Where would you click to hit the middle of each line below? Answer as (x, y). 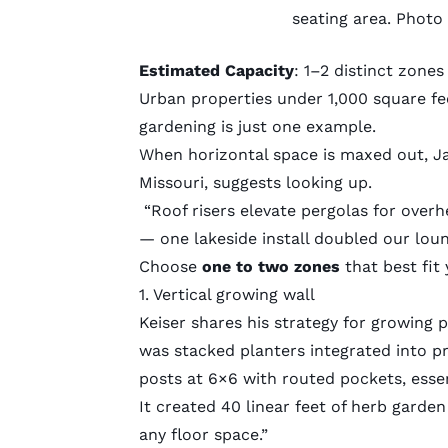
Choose (170, 266)
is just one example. (295, 126)
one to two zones (270, 266)
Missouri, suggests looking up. (255, 182)
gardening (177, 126)
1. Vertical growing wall (226, 294)
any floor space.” (203, 434)
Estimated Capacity (216, 70)
